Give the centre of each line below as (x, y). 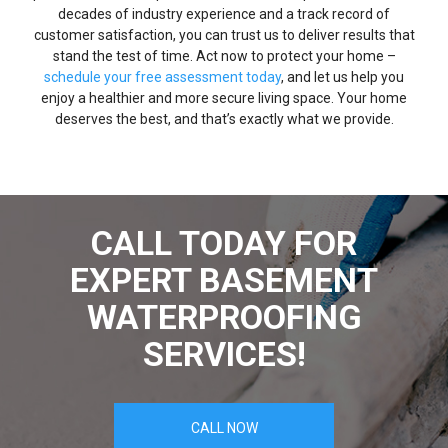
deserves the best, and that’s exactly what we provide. (224, 118)
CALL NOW (224, 427)
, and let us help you (342, 76)
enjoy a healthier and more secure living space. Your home (224, 97)
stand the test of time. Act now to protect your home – (224, 55)
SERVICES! (224, 353)
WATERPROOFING (224, 316)
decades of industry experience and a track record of (224, 13)
